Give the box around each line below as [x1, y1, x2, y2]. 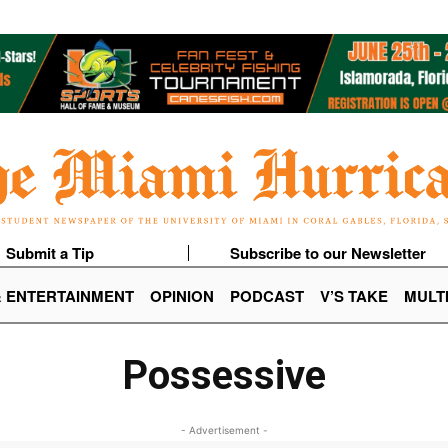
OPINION [150, 285, 214, 308]
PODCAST [230, 285, 304, 308]
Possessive [121, 352, 326, 400]
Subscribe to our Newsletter [229, 242, 426, 265]
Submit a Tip [5, 242, 94, 265]
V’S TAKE [320, 285, 388, 308]
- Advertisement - [180, 424, 268, 437]
